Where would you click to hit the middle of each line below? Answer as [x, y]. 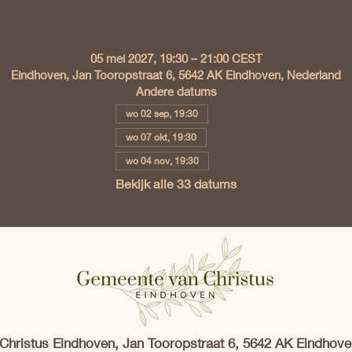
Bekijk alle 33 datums [176, 183]
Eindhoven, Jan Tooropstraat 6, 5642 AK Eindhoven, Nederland [176, 74]
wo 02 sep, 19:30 [162, 113]
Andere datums [176, 91]
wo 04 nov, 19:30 [162, 160]
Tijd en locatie [176, 30]
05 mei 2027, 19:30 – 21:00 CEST [176, 58]
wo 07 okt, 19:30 [161, 137]
